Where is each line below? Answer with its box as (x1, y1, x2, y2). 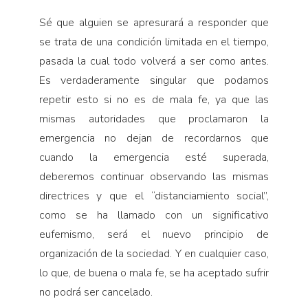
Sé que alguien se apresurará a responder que (38, 15, 269, 31)
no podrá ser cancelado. (38, 285, 153, 300)
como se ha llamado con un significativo (38, 208, 269, 223)
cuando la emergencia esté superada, (38, 150, 269, 166)
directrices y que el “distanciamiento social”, (38, 188, 269, 204)
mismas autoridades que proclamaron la (38, 111, 269, 127)
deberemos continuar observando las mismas (38, 169, 269, 185)
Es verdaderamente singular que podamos (38, 73, 269, 89)
